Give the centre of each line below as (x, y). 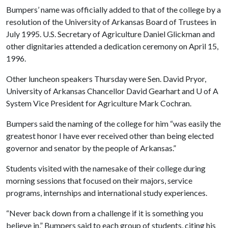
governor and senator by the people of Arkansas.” (91, 148)
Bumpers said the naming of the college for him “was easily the (113, 123)
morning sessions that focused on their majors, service (99, 180)
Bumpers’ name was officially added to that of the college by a (113, 9)
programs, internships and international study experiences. (107, 192)
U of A (207, 91)
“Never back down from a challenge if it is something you (105, 213)
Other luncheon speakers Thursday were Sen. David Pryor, (106, 78)
